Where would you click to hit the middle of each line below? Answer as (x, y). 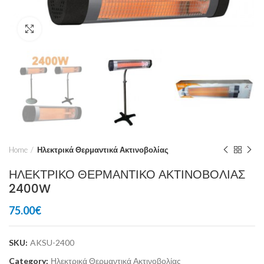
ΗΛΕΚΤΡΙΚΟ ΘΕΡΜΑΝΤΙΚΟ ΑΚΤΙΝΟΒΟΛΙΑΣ (127, 175)
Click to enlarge (71, 29)
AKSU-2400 (52, 243)
